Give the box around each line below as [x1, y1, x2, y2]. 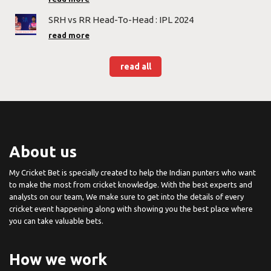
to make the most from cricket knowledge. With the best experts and [9, 180, 252, 189]
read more [48, 31, 90, 40]
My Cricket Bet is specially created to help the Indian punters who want [9, 168, 256, 177]
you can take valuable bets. [9, 217, 103, 226]
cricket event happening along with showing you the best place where [9, 204, 253, 214]
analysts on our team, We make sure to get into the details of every [9, 192, 244, 201]
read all [120, 61, 151, 71]
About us [9, 143, 77, 161]
